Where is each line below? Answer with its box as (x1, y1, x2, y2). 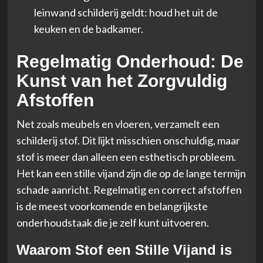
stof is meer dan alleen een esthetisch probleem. (16, 150, 236, 163)
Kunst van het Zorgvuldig (16, 70, 227, 90)
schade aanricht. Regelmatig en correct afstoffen (16, 183, 242, 196)
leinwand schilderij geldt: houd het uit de (33, 5, 218, 19)
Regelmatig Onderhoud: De (16, 51, 244, 71)
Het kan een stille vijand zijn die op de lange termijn (16, 166, 246, 180)
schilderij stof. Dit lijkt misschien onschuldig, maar (16, 133, 240, 147)
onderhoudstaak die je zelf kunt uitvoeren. (16, 215, 209, 229)
